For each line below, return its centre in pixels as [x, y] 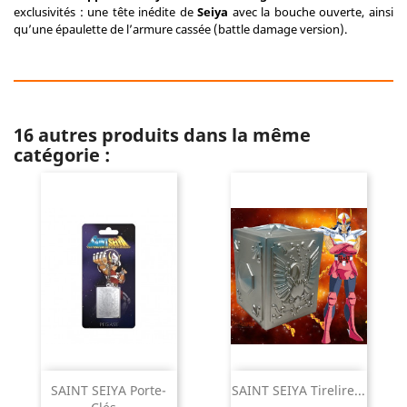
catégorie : [62, 155]
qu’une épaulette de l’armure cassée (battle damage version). [180, 29]
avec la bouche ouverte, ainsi [311, 12]
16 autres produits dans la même [162, 135]
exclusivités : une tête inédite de [106, 12]
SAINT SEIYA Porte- [109, 391]
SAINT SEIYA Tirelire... [298, 391]
